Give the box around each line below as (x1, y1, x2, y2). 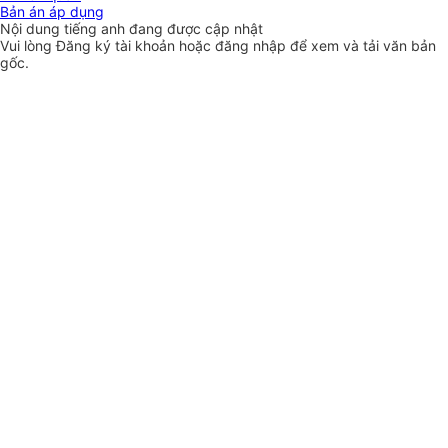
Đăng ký (56, 37, 115, 55)
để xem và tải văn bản (290, 37, 436, 55)
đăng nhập (215, 37, 290, 55)
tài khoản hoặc (115, 37, 215, 55)
